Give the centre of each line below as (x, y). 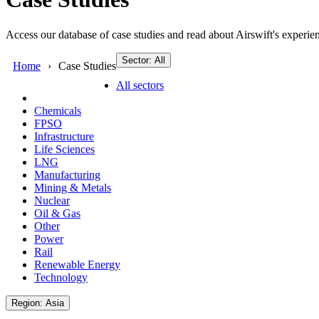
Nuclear (52, 200)
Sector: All (160, 60)
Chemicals (58, 110)
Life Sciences (64, 149)
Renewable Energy (77, 264)
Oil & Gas (57, 213)
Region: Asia (55, 303)
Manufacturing (67, 174)
